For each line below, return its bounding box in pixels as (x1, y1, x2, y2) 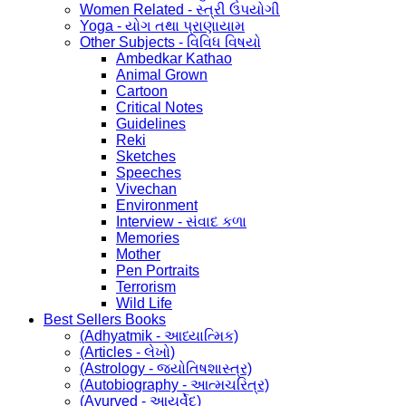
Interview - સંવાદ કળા (116, 213, 246, 229)
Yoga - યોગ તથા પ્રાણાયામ (80, 17, 245, 34)
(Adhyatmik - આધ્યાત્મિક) (80, 327, 238, 343)
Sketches (116, 148, 176, 164)
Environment (116, 197, 198, 213)
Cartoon (116, 82, 168, 99)
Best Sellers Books (43, 311, 166, 327)
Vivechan (116, 180, 177, 197)
